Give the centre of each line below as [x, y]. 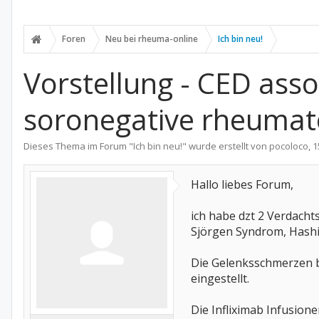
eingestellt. [220, 278]
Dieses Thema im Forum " [78, 146]
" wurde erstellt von [226, 146]
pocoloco [289, 146]
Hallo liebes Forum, [242, 184]
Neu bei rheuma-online [152, 39]
